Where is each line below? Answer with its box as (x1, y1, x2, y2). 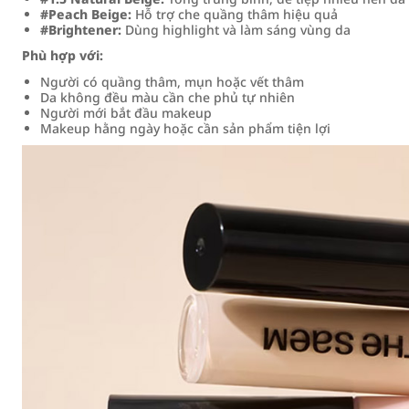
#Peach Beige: (40, 5, 131, 23)
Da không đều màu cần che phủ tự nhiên (40, 89, 295, 106)
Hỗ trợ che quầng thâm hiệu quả (131, 5, 338, 23)
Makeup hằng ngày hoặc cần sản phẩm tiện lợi (40, 120, 330, 137)
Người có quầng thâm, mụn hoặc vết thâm (40, 73, 304, 90)
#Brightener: (40, 21, 121, 38)
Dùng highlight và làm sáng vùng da (121, 21, 351, 38)
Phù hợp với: (22, 47, 103, 64)
